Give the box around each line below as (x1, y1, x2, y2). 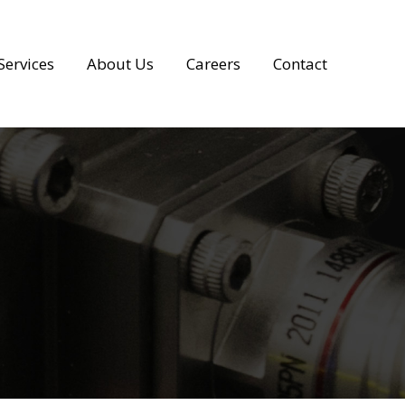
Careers (186, 52, 240, 74)
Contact (273, 52, 327, 74)
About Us (87, 52, 154, 74)
